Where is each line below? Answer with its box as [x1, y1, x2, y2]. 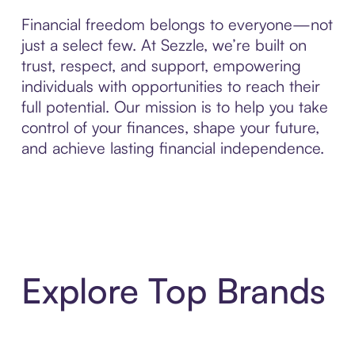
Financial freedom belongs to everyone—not [21, 14, 333, 35]
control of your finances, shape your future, [21, 117, 319, 138]
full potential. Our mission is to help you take [21, 97, 328, 117]
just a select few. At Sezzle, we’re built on [21, 35, 307, 55]
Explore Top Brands [21, 269, 326, 312]
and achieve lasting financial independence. [21, 138, 324, 158]
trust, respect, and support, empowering [21, 55, 301, 76]
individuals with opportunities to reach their [21, 76, 320, 97]
